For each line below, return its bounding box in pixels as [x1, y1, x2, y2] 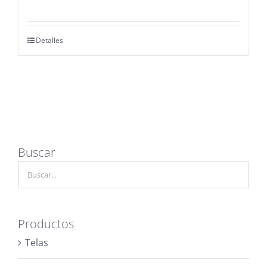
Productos [18, 215, 74, 232]
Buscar [18, 144, 55, 160]
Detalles [36, 35, 63, 45]
